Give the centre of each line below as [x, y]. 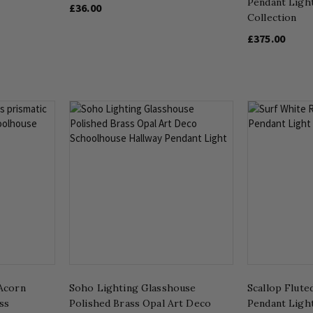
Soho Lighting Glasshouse [133, 287]
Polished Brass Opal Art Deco [140, 303]
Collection [272, 17]
